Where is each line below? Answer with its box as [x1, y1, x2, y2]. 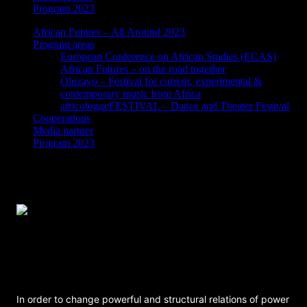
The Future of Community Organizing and [16, 230, 278, 247]
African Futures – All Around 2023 [33, 26, 185, 38]
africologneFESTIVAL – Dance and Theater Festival [60, 100, 289, 112]
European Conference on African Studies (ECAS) [60, 51, 276, 62]
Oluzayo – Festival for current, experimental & [60, 75, 262, 87]
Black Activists [16, 262, 110, 280]
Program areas [33, 38, 95, 50]
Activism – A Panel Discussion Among [16, 246, 256, 263]
